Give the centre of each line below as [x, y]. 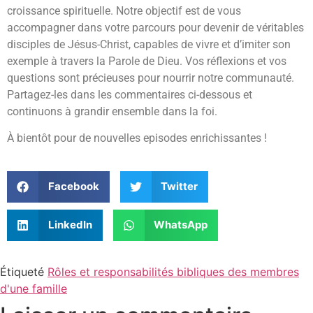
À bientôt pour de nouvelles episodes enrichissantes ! [137, 138]
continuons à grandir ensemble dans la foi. [112, 111]
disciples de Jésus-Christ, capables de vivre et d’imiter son [149, 44]
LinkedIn [70, 225]
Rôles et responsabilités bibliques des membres [173, 271]
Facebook [73, 187]
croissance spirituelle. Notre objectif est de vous [124, 11]
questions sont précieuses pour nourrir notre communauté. [151, 78]
